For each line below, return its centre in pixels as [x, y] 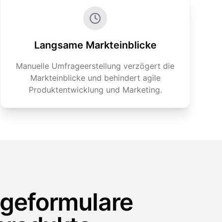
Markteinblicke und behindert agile [95, 78]
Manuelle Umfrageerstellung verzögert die [95, 66]
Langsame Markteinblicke [95, 45]
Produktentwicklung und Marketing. [95, 90]
